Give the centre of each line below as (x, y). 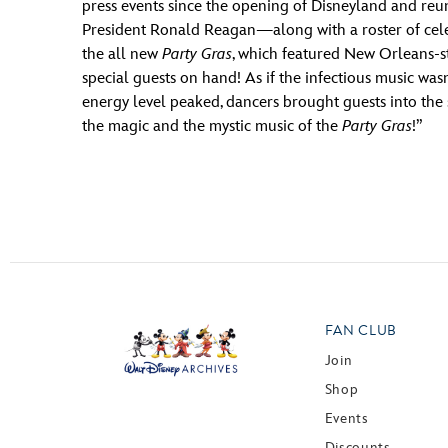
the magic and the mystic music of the (212, 126)
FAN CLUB (360, 330)
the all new (122, 54)
